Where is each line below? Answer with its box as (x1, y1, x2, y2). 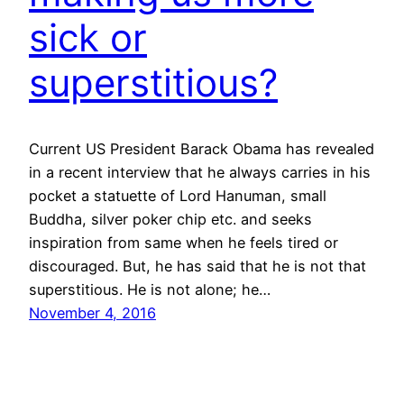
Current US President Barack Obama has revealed (29, 140, 374, 159)
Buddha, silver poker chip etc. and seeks (29, 210, 312, 229)
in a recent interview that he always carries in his (29, 163, 371, 182)
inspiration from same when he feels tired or (29, 234, 338, 252)
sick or (29, 14, 147, 61)
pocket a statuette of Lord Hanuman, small (29, 187, 326, 206)
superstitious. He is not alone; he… (29, 280, 271, 299)
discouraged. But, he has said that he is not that (29, 257, 366, 276)
